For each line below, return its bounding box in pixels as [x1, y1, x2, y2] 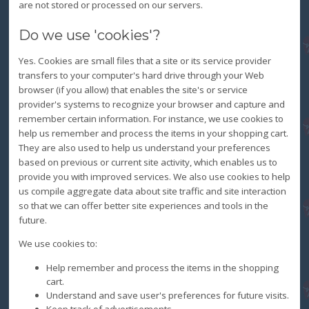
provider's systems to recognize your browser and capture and [18, 98, 285, 111]
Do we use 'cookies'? [18, 27, 161, 44]
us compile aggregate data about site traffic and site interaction [18, 185, 286, 198]
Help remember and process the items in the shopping [46, 261, 279, 274]
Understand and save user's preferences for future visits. [46, 288, 289, 301]
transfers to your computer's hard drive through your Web [18, 69, 264, 82]
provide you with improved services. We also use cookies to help [18, 170, 290, 183]
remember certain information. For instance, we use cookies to [18, 112, 283, 126]
